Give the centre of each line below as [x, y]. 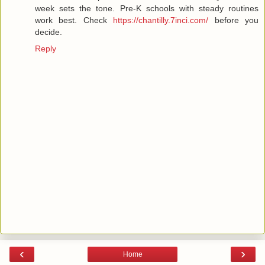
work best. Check [74, 20]
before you [234, 20]
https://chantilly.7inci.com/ [161, 20]
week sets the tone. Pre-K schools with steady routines [147, 9]
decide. [49, 32]
